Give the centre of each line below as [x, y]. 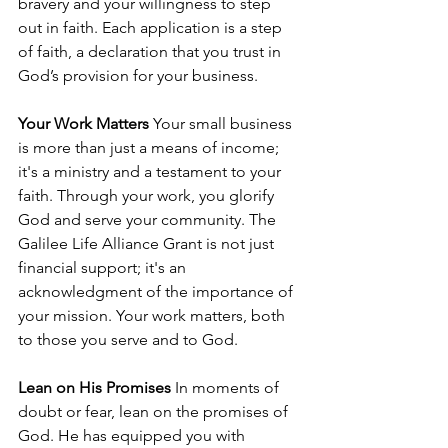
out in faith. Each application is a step [152, 28]
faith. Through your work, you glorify [148, 196]
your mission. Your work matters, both [153, 316]
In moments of [227, 388]
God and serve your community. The [149, 220]
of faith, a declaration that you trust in [151, 52]
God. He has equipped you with [133, 436]
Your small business [222, 124]
